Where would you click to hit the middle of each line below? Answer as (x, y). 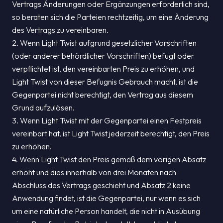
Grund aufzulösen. (43, 108)
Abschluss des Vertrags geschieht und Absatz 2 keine (101, 185)
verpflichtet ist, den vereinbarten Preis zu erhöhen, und (103, 69)
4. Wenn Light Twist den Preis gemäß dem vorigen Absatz (109, 159)
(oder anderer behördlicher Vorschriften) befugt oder (103, 56)
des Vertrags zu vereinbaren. (60, 30)
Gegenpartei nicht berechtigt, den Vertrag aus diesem (103, 95)
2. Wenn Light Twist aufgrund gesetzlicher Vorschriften (104, 43)
